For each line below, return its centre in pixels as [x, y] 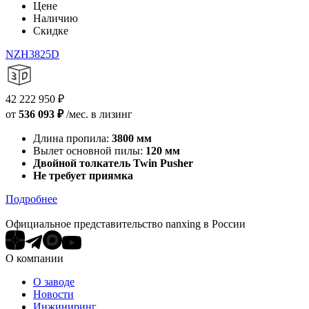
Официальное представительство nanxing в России [126, 223]
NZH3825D [32, 54]
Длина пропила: [71, 138]
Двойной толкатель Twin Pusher [113, 163]
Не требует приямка [83, 175]
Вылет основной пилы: [88, 150]
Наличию [56, 18]
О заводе [54, 281]
